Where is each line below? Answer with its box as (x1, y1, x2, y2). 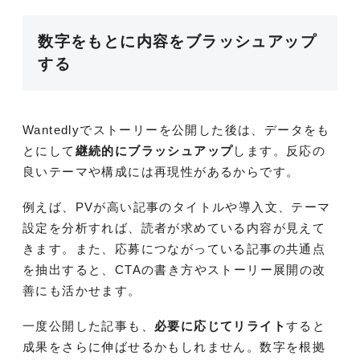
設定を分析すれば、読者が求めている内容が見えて (22, 221, 326, 235)
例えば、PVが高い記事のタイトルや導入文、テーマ (22, 200, 331, 215)
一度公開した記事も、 (22, 319, 154, 333)
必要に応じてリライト (154, 319, 286, 333)
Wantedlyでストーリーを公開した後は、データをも (22, 123, 330, 137)
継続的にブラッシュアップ (75, 144, 234, 158)
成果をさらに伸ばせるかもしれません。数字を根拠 (22, 340, 326, 354)
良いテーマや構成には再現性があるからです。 (22, 165, 300, 179)
